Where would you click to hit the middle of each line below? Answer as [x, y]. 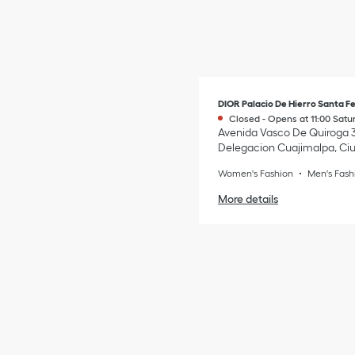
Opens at [288, 119]
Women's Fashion [256, 174]
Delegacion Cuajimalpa [276, 148]
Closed [244, 119]
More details [248, 199]
